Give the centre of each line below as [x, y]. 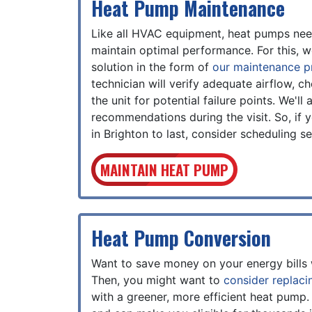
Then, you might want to [157, 280]
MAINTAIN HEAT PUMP [164, 170]
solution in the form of [152, 67]
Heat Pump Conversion [181, 238]
